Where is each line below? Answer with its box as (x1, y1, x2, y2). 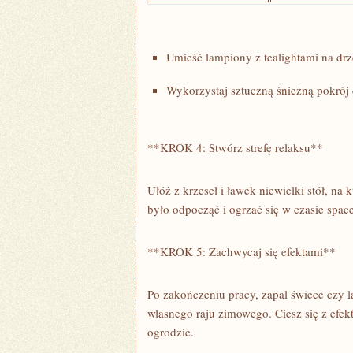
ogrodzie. (147, 324, 194, 340)
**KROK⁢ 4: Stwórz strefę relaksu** (147, 139, 323, 155)
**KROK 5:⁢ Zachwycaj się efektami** (147, 243, 336, 259)
